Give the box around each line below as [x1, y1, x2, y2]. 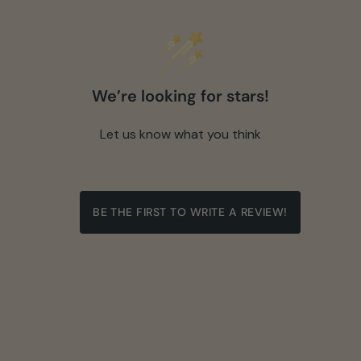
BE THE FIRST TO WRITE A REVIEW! [93, 205, 288, 220]
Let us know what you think [100, 125, 261, 143]
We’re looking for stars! [92, 85, 269, 106]
